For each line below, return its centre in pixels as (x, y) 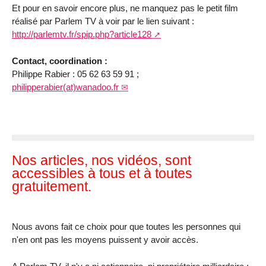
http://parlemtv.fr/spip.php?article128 (82, 34)
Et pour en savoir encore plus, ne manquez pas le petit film (125, 8)
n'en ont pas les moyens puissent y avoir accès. (105, 240)
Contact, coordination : (60, 61)
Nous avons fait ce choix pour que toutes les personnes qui (126, 227)
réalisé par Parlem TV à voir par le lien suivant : (103, 21)
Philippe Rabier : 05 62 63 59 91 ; (75, 74)
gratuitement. (52, 187)
